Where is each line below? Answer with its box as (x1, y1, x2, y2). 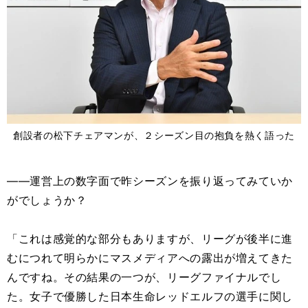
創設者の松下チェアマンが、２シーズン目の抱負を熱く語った (13, 129, 295, 142)
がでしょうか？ (7, 193, 87, 208)
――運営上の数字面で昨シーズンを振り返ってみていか (7, 174, 294, 188)
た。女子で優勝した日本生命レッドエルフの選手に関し (7, 289, 293, 304)
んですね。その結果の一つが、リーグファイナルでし (7, 270, 282, 285)
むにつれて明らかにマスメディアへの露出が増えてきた (7, 251, 293, 265)
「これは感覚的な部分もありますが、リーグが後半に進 (7, 232, 293, 246)
